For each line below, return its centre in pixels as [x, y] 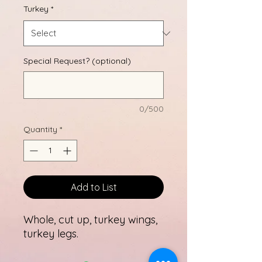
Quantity [40, 130]
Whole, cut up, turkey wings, [90, 220]
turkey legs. [51, 234]
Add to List [94, 187]
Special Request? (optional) [77, 61]
